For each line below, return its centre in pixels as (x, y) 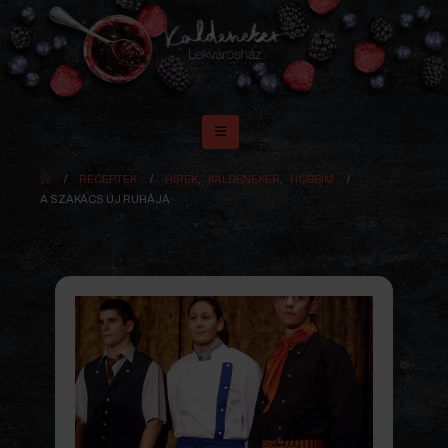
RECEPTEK (108, 179)
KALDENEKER (244, 179)
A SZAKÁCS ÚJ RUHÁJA (105, 199)
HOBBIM (312, 179)
